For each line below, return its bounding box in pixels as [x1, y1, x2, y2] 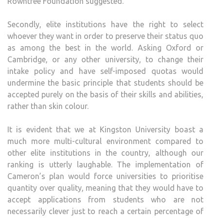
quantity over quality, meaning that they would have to [7, 183, 203, 193]
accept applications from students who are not [7, 195, 203, 204]
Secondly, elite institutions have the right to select [7, 20, 203, 29]
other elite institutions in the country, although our [7, 148, 203, 158]
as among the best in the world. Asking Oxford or [7, 43, 203, 53]
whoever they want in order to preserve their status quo [7, 32, 203, 41]
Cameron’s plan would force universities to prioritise [7, 172, 203, 181]
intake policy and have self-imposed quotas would [7, 67, 203, 76]
